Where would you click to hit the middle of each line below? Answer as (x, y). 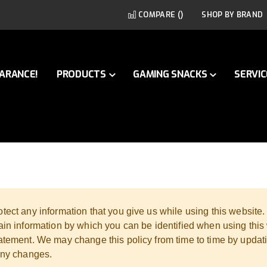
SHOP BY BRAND (232, 15)
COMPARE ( (158, 15)
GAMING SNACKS (170, 74)
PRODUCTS (81, 74)
